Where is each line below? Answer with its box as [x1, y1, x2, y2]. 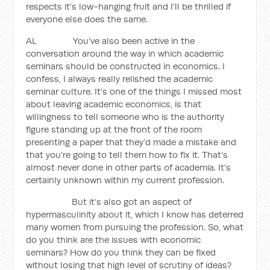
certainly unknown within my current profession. [26, 174, 225, 186]
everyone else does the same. [26, 13, 148, 25]
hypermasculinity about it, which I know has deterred [26, 209, 244, 220]
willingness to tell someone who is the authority [26, 111, 225, 122]
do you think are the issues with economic [26, 234, 201, 245]
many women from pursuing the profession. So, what [26, 221, 244, 233]
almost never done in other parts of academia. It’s [26, 162, 231, 173]
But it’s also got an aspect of [26, 196, 192, 207]
